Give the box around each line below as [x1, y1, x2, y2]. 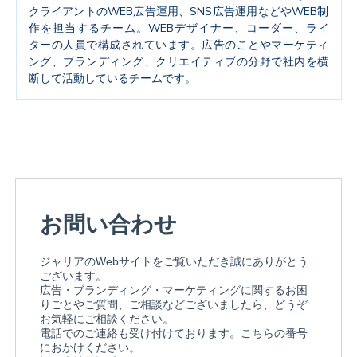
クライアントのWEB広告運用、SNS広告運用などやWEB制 [28, 3, 329, 19]
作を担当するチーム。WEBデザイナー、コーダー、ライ [28, 20, 329, 36]
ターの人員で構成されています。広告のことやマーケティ [28, 37, 329, 53]
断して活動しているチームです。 [28, 70, 196, 86]
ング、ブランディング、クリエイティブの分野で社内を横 [28, 53, 329, 69]
